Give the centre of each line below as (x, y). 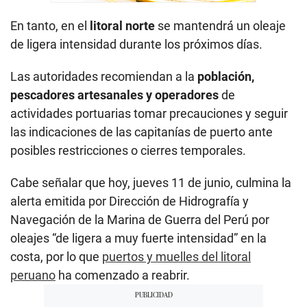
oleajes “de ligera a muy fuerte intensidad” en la (138, 238)
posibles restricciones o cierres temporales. (128, 150)
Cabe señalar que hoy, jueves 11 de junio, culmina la (151, 182)
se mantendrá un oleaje (220, 25)
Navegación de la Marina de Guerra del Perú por (140, 219)
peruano (33, 275)
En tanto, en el (50, 25)
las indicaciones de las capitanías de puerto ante (142, 132)
